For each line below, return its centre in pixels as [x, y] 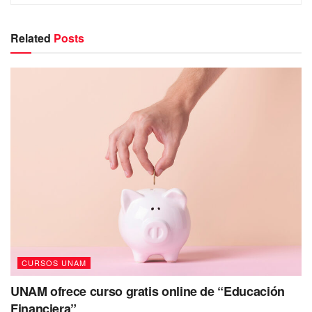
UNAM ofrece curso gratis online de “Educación [148, 291]
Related [31, 38]
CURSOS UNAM [54, 262]
